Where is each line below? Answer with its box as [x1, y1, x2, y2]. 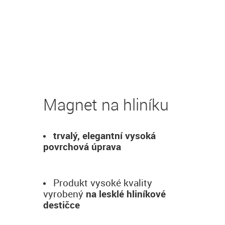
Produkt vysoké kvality [53, 176, 152, 189]
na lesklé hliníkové [83, 187, 166, 200]
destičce [43, 198, 80, 211]
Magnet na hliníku [43, 93, 169, 116]
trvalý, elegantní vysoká [53, 129, 156, 142]
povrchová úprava [43, 140, 121, 153]
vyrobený [43, 187, 83, 200]
